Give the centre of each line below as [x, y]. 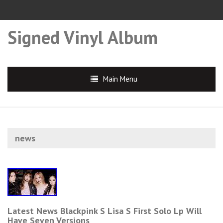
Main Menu [120, 79]
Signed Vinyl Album [83, 37]
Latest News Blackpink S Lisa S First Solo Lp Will [105, 211]
